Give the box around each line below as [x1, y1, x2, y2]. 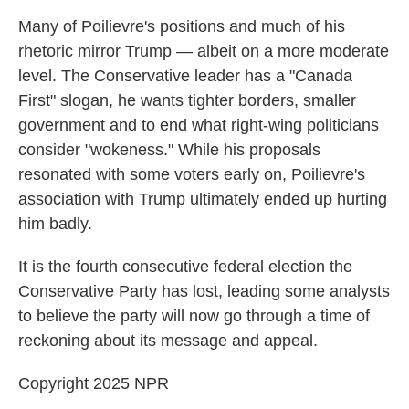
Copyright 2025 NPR [18, 374, 169, 393]
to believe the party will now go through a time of [18, 307, 370, 325]
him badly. [18, 215, 92, 233]
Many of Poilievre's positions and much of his [18, 17, 345, 36]
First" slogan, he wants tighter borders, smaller [18, 91, 356, 110]
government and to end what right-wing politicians [18, 116, 379, 134]
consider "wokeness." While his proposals [18, 141, 320, 159]
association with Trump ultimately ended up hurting [18, 190, 387, 208]
